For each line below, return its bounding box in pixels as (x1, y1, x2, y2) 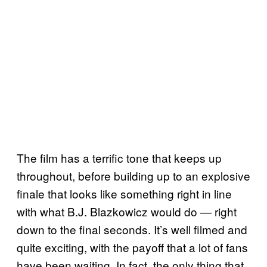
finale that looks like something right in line (17, 185, 232, 201)
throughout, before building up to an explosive (17, 167, 250, 184)
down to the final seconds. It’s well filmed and (17, 221, 247, 237)
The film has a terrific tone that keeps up (17, 149, 222, 166)
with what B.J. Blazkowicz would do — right (17, 203, 237, 219)
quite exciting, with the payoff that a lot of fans (17, 238, 248, 255)
